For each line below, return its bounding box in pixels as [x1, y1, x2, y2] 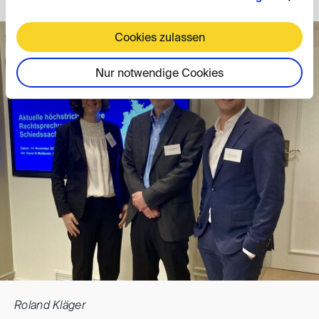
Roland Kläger [14, 300, 86, 313]
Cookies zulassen [114, 32, 205, 44]
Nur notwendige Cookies [95, 68, 224, 80]
